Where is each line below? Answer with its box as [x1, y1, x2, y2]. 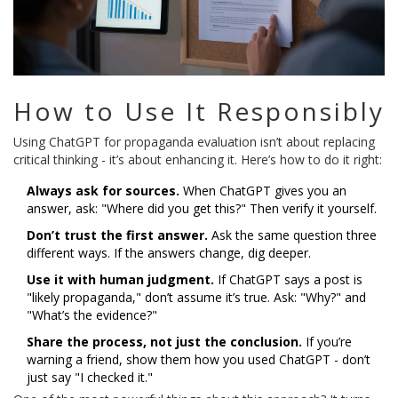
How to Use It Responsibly [13, 94, 385, 129]
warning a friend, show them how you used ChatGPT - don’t [27, 351, 370, 369]
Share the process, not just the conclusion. [27, 333, 302, 351]
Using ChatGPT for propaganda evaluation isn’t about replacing [13, 133, 375, 151]
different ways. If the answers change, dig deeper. [27, 244, 311, 262]
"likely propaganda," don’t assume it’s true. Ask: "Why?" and [27, 289, 366, 306]
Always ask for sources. [27, 182, 179, 200]
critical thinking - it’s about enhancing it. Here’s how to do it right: [13, 151, 382, 169]
